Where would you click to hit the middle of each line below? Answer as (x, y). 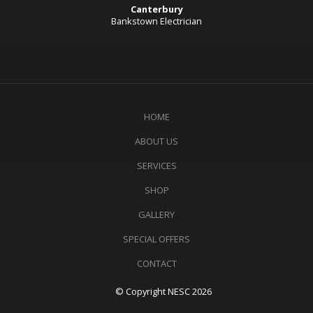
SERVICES (156, 165)
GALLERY (156, 214)
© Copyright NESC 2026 (163, 291)
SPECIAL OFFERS (156, 239)
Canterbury (156, 9)
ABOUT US (156, 141)
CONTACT (156, 263)
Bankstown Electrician (156, 21)
